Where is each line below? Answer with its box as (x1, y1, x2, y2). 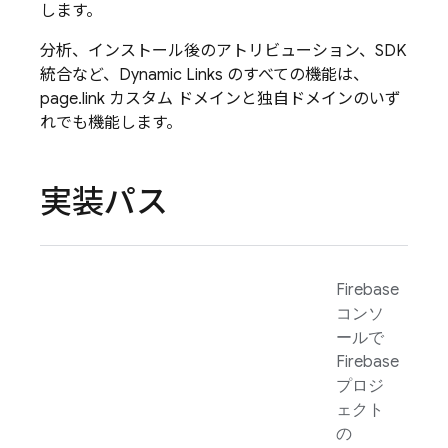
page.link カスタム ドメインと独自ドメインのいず (40, 89, 401, 109)
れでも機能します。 (40, 113, 182, 133)
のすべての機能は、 (223, 65, 369, 85)
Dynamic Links (119, 65, 223, 85)
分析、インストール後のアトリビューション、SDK (40, 41, 406, 61)
